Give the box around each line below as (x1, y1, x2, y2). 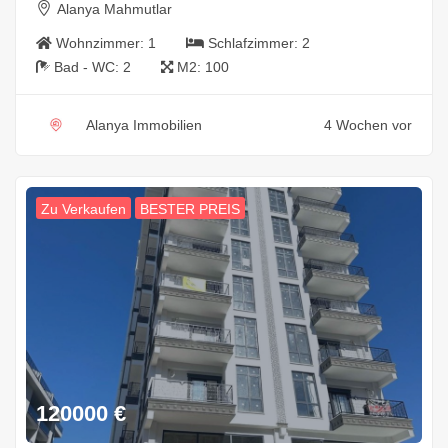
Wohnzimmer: (56, 34, 148, 51)
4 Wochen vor (324, 116, 412, 133)
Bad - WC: (54, 58, 123, 75)
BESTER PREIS (140, 200, 240, 217)
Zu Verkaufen (41, 200, 126, 217)
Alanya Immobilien (86, 116, 202, 133)
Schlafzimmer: (208, 34, 302, 51)
